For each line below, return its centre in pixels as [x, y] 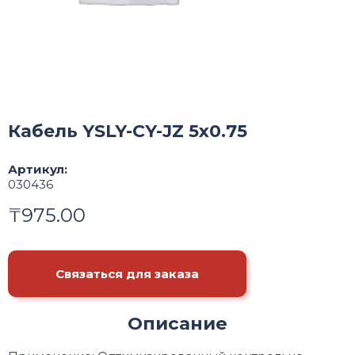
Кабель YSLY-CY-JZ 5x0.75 [128, 132]
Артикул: [38, 170]
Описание [177, 323]
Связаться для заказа [127, 274]
